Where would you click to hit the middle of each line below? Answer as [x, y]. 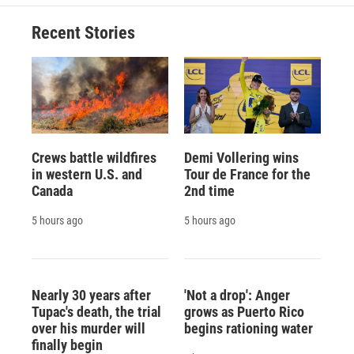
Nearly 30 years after [91, 295]
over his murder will [88, 328]
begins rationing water [248, 328]
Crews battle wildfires [94, 157]
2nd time [209, 190]
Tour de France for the [247, 174]
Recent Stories [83, 33]
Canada [52, 190]
